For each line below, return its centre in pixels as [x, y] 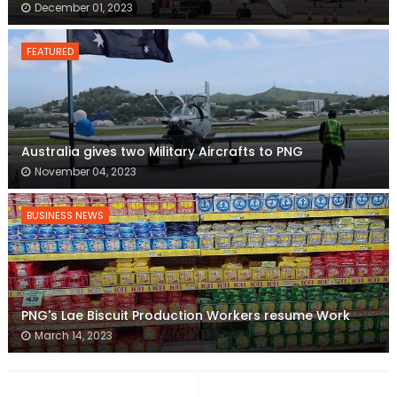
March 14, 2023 [73, 335]
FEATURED [50, 51]
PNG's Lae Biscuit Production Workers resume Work [185, 315]
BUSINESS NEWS [65, 215]
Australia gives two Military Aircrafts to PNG [162, 151]
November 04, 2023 [85, 171]
